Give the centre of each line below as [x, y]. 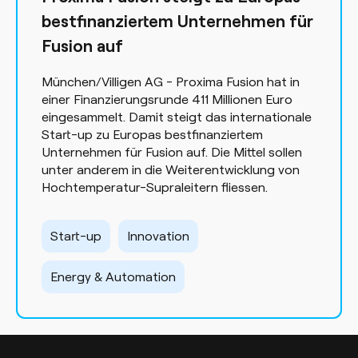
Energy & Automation [113, 276]
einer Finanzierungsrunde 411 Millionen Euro [167, 99]
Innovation [158, 235]
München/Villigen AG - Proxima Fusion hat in [171, 81]
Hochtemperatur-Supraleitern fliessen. [155, 187]
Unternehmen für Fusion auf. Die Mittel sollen [172, 151]
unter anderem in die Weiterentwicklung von [171, 169]
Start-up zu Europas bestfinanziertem [152, 134]
